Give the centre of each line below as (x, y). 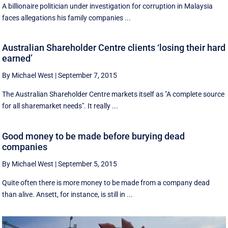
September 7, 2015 (88, 76)
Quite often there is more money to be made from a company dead (106, 182)
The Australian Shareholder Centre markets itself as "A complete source (113, 94)
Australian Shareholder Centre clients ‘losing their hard (114, 48)
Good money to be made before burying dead (94, 136)
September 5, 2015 (88, 164)
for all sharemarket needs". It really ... (60, 106)
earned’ (18, 59)
